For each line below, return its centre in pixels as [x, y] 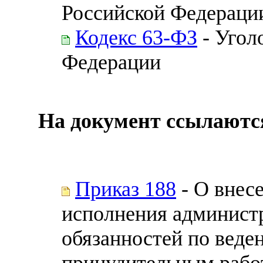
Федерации [111, 62]
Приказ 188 [126, 189]
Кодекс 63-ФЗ [136, 37]
